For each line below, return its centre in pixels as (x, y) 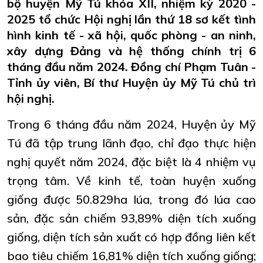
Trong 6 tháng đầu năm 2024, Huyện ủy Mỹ (131, 124)
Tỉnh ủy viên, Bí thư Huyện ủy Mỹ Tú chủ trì (131, 82)
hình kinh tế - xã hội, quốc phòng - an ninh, (131, 35)
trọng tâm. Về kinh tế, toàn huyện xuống (131, 180)
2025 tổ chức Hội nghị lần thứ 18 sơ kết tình (131, 19)
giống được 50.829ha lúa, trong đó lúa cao (131, 199)
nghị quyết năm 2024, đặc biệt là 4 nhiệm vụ (131, 161)
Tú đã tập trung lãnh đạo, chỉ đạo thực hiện (131, 143)
